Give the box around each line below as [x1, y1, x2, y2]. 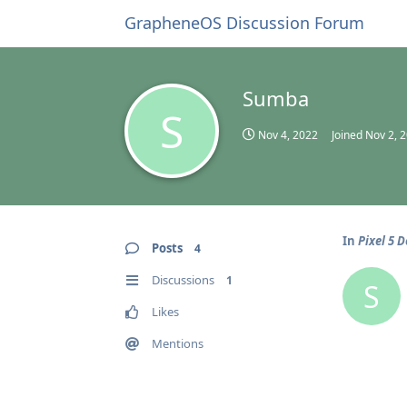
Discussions [152, 272, 214, 288]
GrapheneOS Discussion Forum [124, 12, 364, 34]
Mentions [152, 335, 203, 352]
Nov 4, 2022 [258, 127, 318, 143]
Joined [332, 127, 365, 143]
